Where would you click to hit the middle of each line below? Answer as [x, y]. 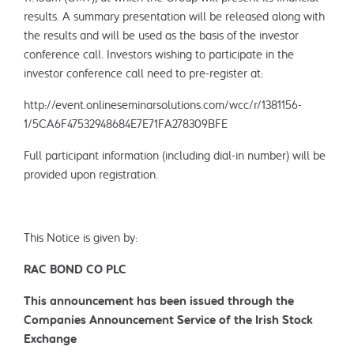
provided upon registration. [90, 175]
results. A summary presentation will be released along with [174, 17]
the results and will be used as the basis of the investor [161, 36]
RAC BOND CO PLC [75, 270]
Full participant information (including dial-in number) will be [174, 156]
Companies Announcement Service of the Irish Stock [168, 320]
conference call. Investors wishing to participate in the [158, 55]
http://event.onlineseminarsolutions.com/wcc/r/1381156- [162, 105]
